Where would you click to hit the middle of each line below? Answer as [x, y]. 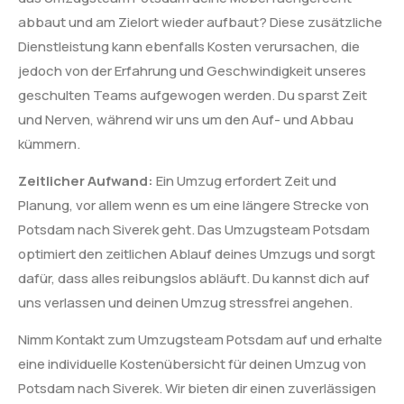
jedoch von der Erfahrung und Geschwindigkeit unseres [192, 70]
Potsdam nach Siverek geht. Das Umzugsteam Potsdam [194, 230]
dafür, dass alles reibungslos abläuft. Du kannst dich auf [194, 279]
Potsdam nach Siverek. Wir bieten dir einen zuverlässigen [197, 389]
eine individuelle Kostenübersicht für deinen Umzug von [192, 364]
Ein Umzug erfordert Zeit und [245, 181]
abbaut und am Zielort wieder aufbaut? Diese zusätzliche [200, 22]
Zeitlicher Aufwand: [86, 181]
